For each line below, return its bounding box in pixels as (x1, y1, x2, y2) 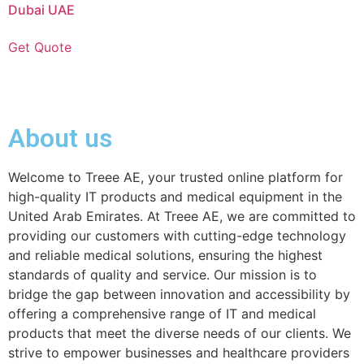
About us (8, 123, 112, 154)
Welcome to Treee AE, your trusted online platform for (8, 169, 343, 186)
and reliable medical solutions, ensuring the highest (8, 247, 323, 264)
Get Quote (8, 39, 71, 56)
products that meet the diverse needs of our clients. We (8, 325, 351, 342)
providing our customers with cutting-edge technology (8, 227, 346, 245)
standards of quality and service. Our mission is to (8, 266, 317, 284)
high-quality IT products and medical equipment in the (8, 188, 342, 206)
